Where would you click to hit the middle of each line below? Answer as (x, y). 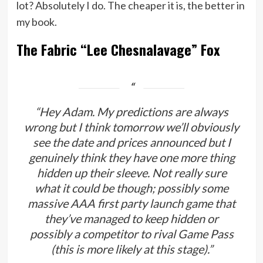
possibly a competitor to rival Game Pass (131, 233)
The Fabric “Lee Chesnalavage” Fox (118, 49)
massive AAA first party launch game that (131, 203)
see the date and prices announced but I (131, 142)
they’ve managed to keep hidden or (131, 218)
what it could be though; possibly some (131, 188)
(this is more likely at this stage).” (131, 249)
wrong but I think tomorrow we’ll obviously (131, 127)
